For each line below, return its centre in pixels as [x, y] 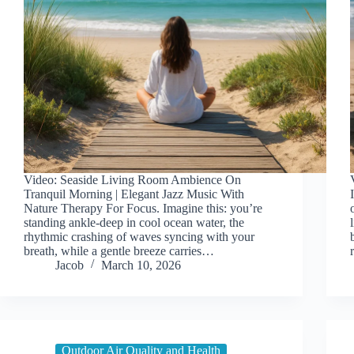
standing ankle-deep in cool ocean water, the [134, 222]
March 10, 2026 [141, 265]
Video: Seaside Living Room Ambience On [132, 179]
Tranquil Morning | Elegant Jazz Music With [134, 194]
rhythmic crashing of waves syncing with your [139, 236]
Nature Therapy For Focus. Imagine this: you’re [143, 208]
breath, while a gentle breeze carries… [119, 250]
